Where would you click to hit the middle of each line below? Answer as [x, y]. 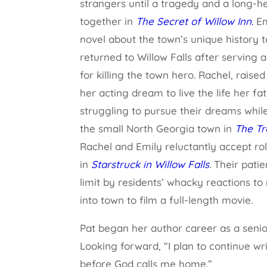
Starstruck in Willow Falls [150, 164]
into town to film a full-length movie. [167, 200]
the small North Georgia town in [158, 128]
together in [108, 21]
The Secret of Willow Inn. [195, 21]
